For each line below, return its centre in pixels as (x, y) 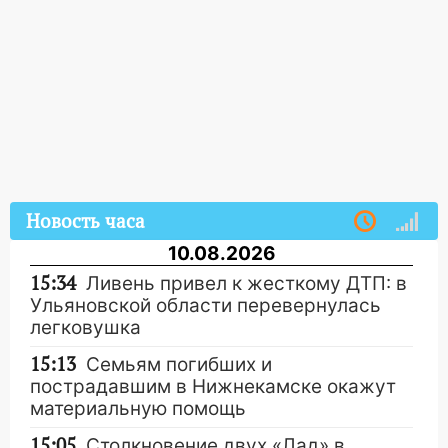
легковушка (85, 327)
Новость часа (85, 221)
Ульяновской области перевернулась (205, 305)
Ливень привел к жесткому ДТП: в (246, 283)
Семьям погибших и (179, 364)
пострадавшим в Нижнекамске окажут (213, 386)
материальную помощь (138, 408)
